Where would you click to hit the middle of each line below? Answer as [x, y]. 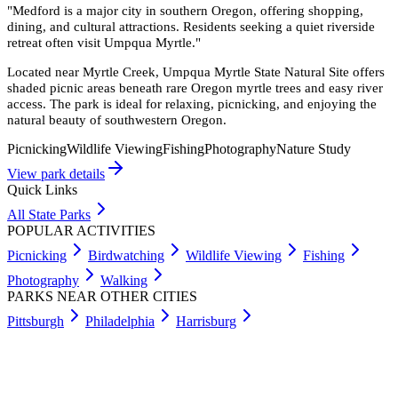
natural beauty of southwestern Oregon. [117, 119]
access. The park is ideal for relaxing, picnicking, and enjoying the [192, 103]
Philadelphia [120, 321]
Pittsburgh [36, 321]
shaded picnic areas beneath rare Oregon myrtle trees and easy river [195, 87]
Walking [124, 280]
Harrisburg [206, 321]
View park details [56, 174]
